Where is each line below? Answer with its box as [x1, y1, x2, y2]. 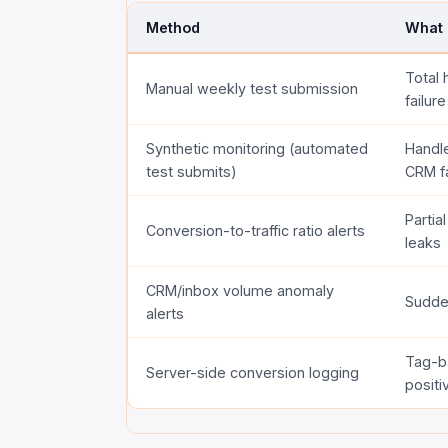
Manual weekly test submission [146, 79, 359, 97]
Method [146, 18, 201, 36]
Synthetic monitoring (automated [146, 139, 369, 157]
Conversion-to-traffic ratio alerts [146, 221, 366, 239]
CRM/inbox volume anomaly [146, 281, 335, 299]
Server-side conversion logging [146, 363, 360, 381]
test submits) [146, 162, 238, 180]
